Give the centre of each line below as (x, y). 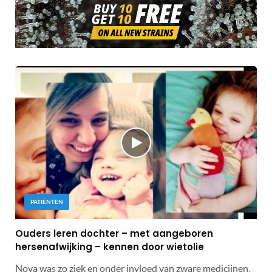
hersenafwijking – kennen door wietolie (110, 247)
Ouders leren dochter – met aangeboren (114, 234)
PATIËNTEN (47, 202)
